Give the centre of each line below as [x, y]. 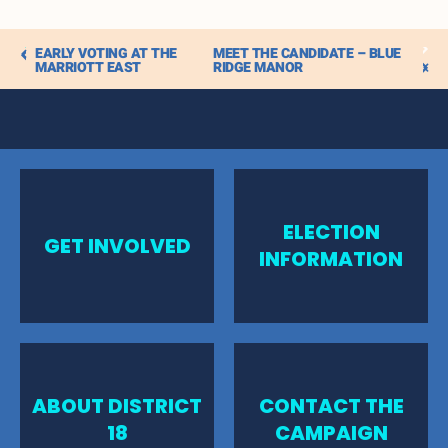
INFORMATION [331, 259]
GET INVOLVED [117, 245]
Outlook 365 [224, 53]
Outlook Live [224, 90]
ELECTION [331, 232]
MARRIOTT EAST [88, 67]
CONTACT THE [331, 406]
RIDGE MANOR [258, 67]
